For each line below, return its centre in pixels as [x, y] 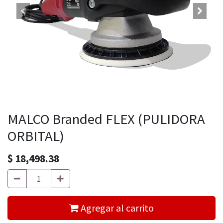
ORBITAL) [36, 136]
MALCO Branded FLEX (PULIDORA [106, 119]
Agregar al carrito [116, 208]
